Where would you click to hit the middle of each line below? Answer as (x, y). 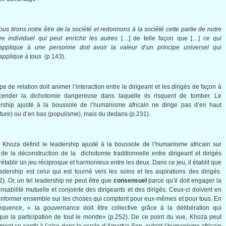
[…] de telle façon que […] (162, 38)
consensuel (131, 181)
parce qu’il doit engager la (185, 181)
